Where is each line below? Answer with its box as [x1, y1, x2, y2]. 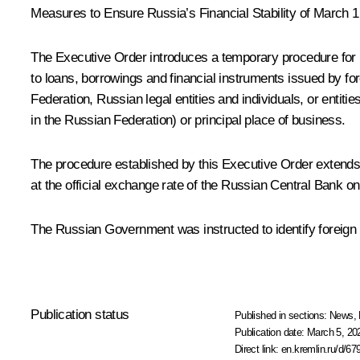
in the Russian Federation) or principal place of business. [31, 112, 346, 128]
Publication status [31, 306, 129, 322]
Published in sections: [234, 309, 330, 321]
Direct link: [234, 342, 282, 355]
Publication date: [234, 325, 308, 338]
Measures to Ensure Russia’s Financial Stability [31, 5, 297, 21]
